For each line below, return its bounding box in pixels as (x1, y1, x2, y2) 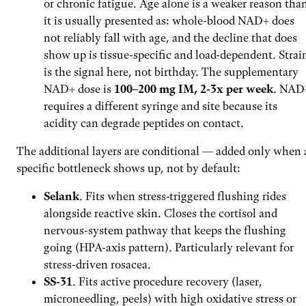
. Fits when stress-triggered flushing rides (79, 189, 286, 203)
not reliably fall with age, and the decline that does (44, 30, 297, 44)
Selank (44, 189, 79, 203)
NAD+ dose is (44, 81, 114, 96)
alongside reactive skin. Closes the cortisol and (44, 206, 277, 220)
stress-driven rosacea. (44, 257, 151, 271)
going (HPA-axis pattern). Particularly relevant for (44, 240, 294, 254)
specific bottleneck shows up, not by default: (16, 161, 240, 175)
